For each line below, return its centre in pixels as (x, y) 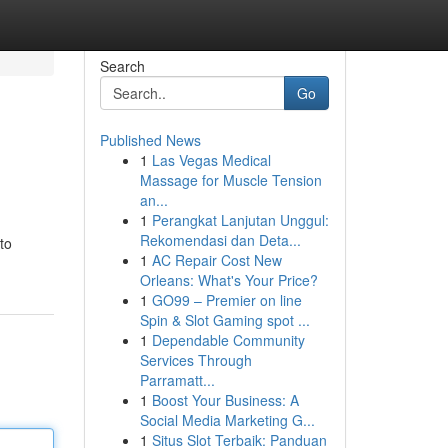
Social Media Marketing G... (227, 420)
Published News (150, 140)
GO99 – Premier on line (226, 300)
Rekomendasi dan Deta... (220, 240)
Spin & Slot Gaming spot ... (224, 320)
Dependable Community (228, 340)
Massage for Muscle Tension (230, 180)
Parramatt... (177, 380)
